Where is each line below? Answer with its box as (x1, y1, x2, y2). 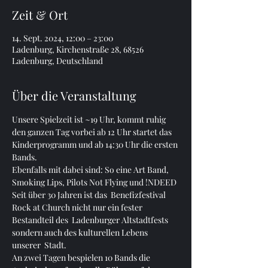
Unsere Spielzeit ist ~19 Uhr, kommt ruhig (12, 114, 167, 125)
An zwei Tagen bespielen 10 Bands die (12, 252, 152, 263)
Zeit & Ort (12, 7, 68, 23)
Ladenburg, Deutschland (12, 55, 103, 66)
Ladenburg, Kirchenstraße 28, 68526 (12, 44, 144, 55)
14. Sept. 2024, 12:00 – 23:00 (12, 32, 113, 44)
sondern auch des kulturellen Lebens (12, 227, 150, 238)
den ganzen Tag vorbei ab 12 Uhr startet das (12, 126, 173, 138)
